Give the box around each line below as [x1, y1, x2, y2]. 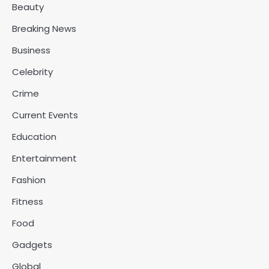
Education [12, 130, 56, 144]
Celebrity [12, 65, 53, 79]
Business [12, 44, 50, 57]
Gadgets [12, 238, 52, 252]
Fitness [12, 195, 43, 208]
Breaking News [12, 22, 76, 35]
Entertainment [12, 152, 77, 165]
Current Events [12, 109, 78, 122]
